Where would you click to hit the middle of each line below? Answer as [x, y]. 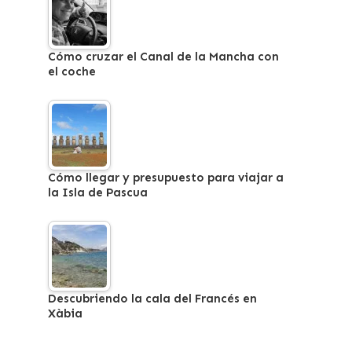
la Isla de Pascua [98, 192]
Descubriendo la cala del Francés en [152, 298]
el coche [72, 71]
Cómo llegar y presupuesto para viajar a [166, 177]
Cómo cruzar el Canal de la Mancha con [163, 56]
